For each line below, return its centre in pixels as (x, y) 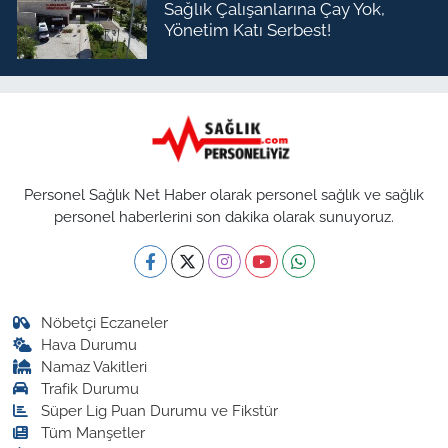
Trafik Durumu (90, 388)
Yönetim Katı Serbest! (247, 29)
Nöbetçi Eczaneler (105, 322)
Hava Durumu (89, 344)
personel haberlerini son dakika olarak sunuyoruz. (224, 216)
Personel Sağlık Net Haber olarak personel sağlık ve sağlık (224, 194)
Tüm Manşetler (93, 432)
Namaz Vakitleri (94, 366)
